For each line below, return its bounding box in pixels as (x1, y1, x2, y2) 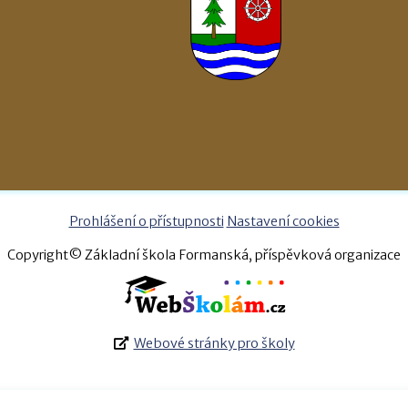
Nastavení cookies (226, 212, 340, 229)
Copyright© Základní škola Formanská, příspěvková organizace (7, 246, 401, 263)
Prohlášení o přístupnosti (68, 212, 224, 229)
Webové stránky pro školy (133, 335, 295, 352)
